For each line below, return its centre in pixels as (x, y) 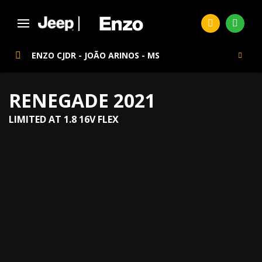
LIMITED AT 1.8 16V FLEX (64, 119)
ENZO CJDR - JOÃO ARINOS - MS (96, 55)
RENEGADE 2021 (82, 100)
